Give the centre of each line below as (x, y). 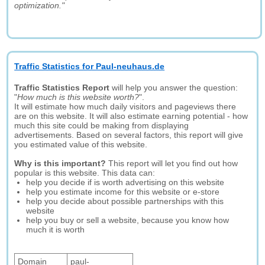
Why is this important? (60, 163)
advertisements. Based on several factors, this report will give (129, 135)
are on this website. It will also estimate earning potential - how (131, 116)
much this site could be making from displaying (102, 125)
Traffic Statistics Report (62, 88)
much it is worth (56, 230)
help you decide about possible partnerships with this (125, 201)
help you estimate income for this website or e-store (123, 192)
